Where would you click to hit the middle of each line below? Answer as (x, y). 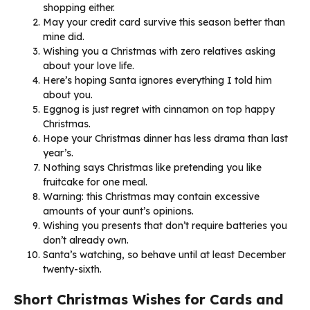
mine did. (64, 36)
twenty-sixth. (72, 269)
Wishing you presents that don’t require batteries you (165, 225)
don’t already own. (86, 240)
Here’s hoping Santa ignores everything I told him (157, 80)
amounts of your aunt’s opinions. (118, 211)
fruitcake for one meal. (95, 182)
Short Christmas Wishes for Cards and (149, 299)
